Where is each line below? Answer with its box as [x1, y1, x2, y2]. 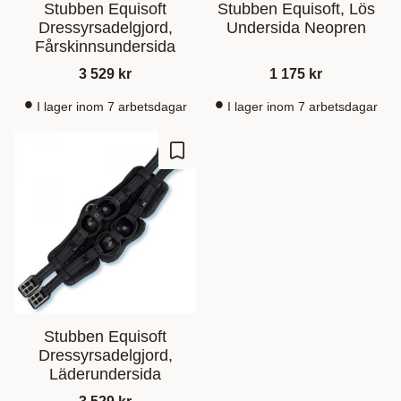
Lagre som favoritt [175, 152, 289, 168]
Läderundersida [49, 365, 161, 384]
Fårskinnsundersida [35, 38, 175, 56]
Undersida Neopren [226, 19, 366, 38]
